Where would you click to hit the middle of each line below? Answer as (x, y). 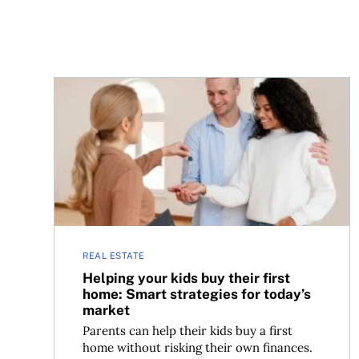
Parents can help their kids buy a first (188, 331)
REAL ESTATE (114, 256)
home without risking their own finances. (198, 348)
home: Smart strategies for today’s (197, 294)
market (107, 311)
